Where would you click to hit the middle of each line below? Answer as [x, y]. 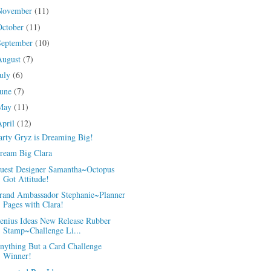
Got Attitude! [26, 178]
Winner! [18, 256]
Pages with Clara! [34, 204]
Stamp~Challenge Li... [42, 230]
